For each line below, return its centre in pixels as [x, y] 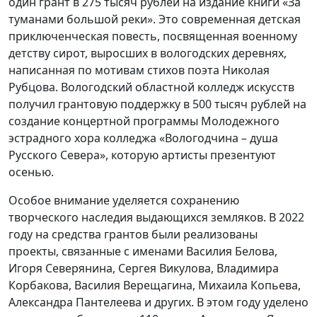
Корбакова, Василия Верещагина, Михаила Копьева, [155, 286]
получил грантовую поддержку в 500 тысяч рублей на [157, 104]
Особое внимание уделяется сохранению [124, 201]
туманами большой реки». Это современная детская [155, 19]
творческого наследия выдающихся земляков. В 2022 [156, 218]
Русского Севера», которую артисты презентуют [142, 155]
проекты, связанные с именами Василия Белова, [143, 252]
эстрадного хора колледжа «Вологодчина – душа [143, 138]
